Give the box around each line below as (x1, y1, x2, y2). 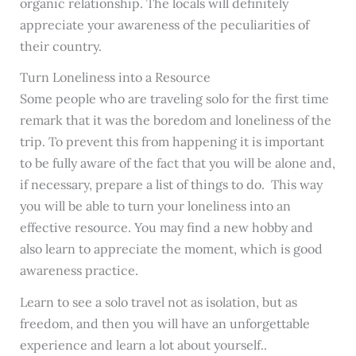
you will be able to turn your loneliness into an (19, 198, 291, 215)
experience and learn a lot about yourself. (19, 337, 264, 354)
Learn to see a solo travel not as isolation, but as (19, 294, 297, 311)
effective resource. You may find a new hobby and (19, 219, 313, 236)
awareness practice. (19, 262, 138, 279)
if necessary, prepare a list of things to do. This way (19, 176, 323, 193)
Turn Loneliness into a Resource (19, 69, 211, 86)
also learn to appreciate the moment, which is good (19, 241, 323, 257)
